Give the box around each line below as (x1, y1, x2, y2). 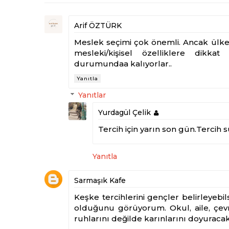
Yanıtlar (78, 90, 106, 100)
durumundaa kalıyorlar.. (74, 59, 172, 68)
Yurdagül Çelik (98, 108, 151, 118)
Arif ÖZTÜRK (74, 21, 122, 30)
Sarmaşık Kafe (74, 175, 126, 185)
